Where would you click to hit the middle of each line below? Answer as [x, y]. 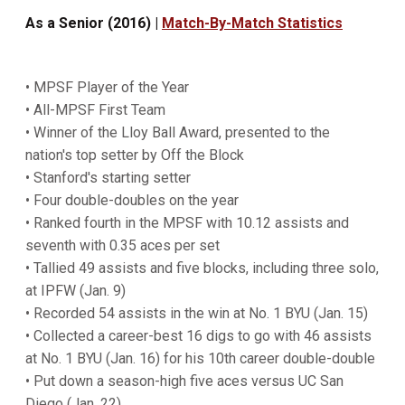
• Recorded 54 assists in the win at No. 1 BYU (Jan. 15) [197, 313]
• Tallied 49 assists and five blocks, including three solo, [202, 268]
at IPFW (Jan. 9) [75, 291]
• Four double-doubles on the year [132, 200]
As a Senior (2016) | [94, 23]
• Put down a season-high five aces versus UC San [184, 381]
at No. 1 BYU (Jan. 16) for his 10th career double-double [200, 358]
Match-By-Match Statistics [252, 23]
